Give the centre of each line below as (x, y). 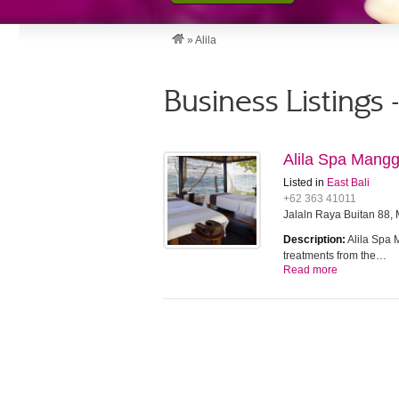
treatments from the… (335, 256)
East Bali (348, 183)
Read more (310, 270)
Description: (314, 240)
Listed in (305, 183)
